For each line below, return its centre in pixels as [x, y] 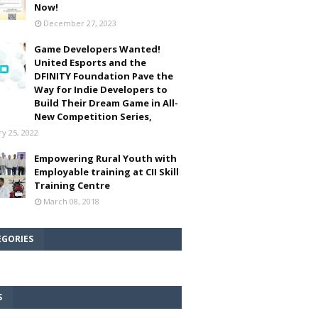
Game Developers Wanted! [97, 49]
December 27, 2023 [80, 23]
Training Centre [72, 185]
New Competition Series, [93, 116]
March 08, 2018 [71, 201]
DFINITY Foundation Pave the [104, 76]
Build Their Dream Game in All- [106, 103]
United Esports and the [90, 62]
